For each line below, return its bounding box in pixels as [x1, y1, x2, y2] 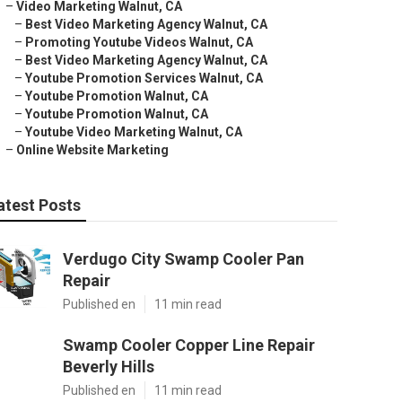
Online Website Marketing [16, 143, 169, 157]
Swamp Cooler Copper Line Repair [63, 336, 315, 354]
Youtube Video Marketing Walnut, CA [25, 125, 242, 139]
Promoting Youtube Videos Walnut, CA [25, 35, 253, 49]
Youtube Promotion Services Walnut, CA [25, 71, 263, 85]
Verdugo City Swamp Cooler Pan [63, 249, 304, 268]
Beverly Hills [63, 357, 154, 376]
